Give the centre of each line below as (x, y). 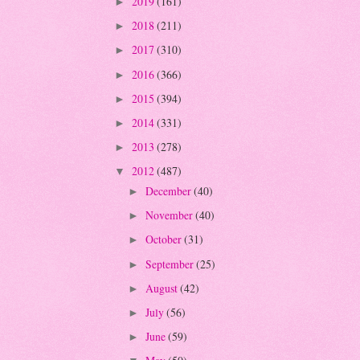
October (164, 239)
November (170, 215)
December (169, 191)
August (162, 288)
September (170, 264)
